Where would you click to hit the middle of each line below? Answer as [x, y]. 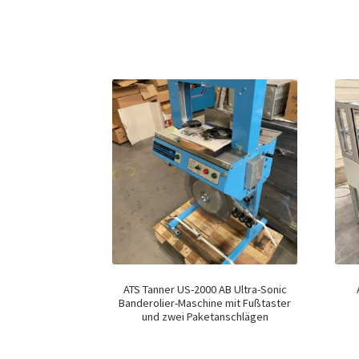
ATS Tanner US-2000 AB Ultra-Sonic [205, 289]
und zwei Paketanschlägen [205, 316]
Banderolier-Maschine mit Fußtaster [205, 303]
